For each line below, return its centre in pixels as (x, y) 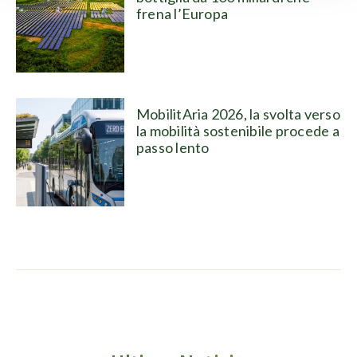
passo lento (173, 147)
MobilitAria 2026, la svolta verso (238, 114)
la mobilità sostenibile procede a (237, 130)
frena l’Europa (182, 13)
